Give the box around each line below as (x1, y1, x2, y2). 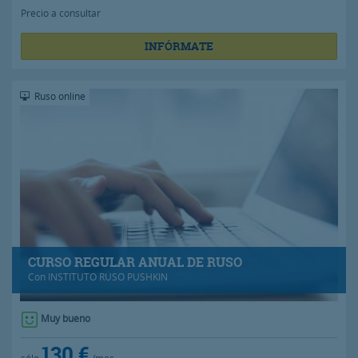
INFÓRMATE (145, 38, 213, 54)
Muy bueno (41, 312, 90, 325)
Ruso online (32, 89, 86, 103)
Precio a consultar (21, 6, 101, 20)
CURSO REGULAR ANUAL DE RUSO (28, 253, 242, 272)
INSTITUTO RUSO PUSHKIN (48, 270, 168, 284)
